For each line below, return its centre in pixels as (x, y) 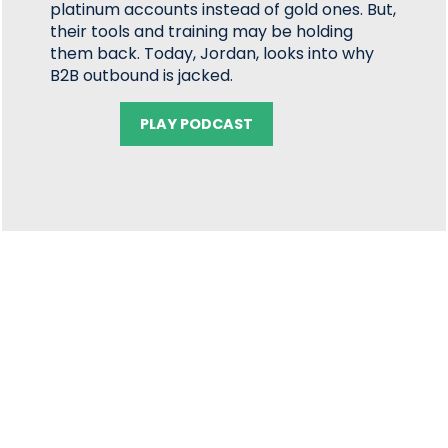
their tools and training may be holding (202, 31)
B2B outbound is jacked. (142, 75)
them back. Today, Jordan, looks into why (212, 53)
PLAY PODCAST (197, 124)
